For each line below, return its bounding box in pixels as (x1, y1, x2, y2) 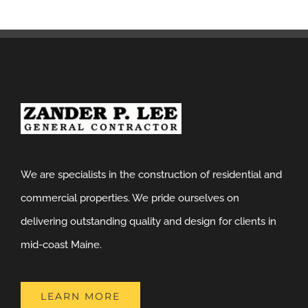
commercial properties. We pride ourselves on (21, 192, 239, 205)
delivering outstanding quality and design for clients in (21, 215, 276, 228)
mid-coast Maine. (21, 239, 102, 252)
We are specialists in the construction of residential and (21, 168, 282, 181)
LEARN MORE (41, 290, 120, 303)
